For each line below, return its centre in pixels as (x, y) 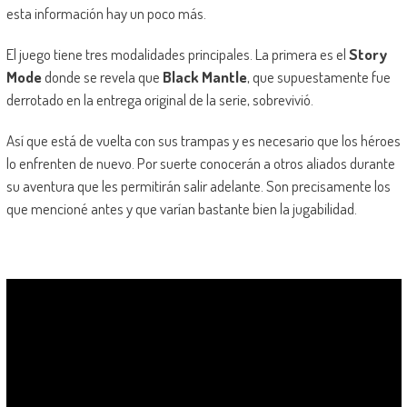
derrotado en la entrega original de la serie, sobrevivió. (159, 100)
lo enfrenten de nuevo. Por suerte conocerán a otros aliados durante (200, 164)
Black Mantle (204, 77)
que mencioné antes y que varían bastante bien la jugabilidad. (181, 209)
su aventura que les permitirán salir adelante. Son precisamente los (198, 186)
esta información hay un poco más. (106, 14)
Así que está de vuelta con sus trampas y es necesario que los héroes (203, 141)
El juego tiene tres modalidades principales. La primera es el (177, 55)
